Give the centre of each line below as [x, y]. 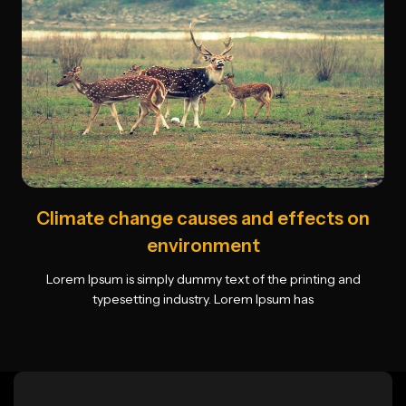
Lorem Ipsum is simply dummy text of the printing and [203, 279]
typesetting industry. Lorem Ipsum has [203, 299]
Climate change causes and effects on [203, 218]
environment [203, 246]
